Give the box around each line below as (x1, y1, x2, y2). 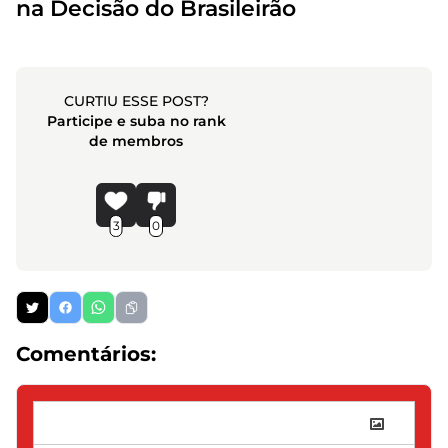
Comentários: (16, 342, 156, 366)
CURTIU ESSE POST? (63, 92, 209, 110)
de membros (89, 132, 184, 150)
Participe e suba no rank (46, 112, 226, 130)
